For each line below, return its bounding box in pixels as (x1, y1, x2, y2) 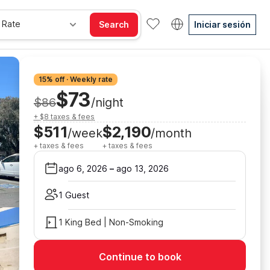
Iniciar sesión (194, 19, 251, 30)
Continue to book (98, 251, 181, 263)
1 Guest (58, 190, 89, 200)
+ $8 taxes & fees (34, 112, 95, 121)
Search (99, 19, 129, 30)
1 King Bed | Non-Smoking (58, 217, 163, 227)
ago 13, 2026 (116, 163, 169, 174)
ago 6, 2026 (58, 163, 107, 174)
